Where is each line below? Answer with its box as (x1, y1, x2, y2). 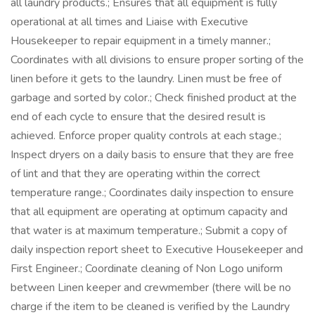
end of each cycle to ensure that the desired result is (11, 109, 266, 124)
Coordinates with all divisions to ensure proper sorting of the (11, 52, 304, 67)
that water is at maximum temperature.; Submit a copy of (11, 223, 287, 238)
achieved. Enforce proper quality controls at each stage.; (11, 128, 281, 143)
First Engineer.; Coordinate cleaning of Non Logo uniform (11, 261, 283, 276)
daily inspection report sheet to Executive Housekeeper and (11, 242, 303, 257)
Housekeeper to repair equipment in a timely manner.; (11, 33, 271, 49)
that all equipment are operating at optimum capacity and (11, 204, 288, 219)
